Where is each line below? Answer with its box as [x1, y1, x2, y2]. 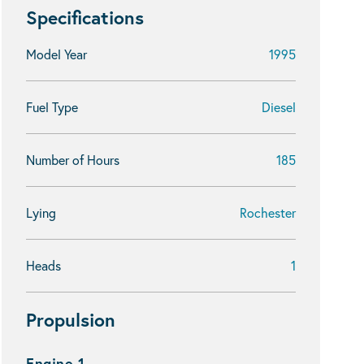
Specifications [26, 5, 144, 29]
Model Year [26, 45, 87, 63]
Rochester [240, 204, 296, 221]
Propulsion [26, 307, 115, 331]
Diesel [262, 98, 296, 115]
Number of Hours [26, 151, 119, 168]
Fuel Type [26, 98, 78, 115]
